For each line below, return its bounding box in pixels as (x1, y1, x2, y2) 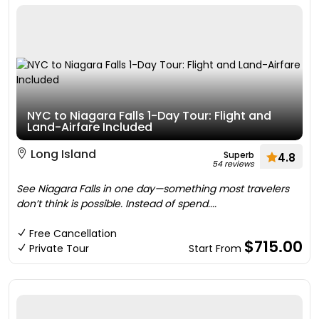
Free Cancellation (29, 226, 117, 241)
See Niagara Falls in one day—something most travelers (16, 182, 289, 196)
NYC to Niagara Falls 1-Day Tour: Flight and (27, 108, 271, 124)
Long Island (28, 146, 96, 162)
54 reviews (212, 158, 254, 169)
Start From (189, 241, 244, 256)
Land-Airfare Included (27, 119, 152, 135)
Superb (224, 149, 254, 161)
